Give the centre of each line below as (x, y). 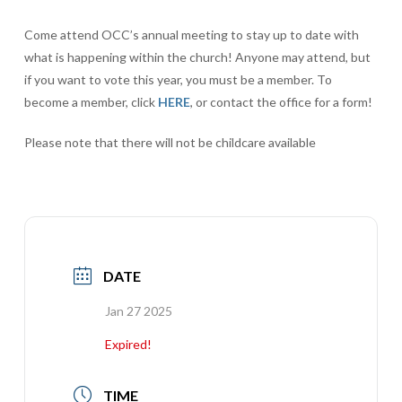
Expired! (128, 344)
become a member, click (91, 101)
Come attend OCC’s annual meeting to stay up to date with (191, 34)
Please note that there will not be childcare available (170, 142)
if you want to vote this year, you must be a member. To (178, 79)
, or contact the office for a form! (281, 101)
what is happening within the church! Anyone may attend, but (197, 57)
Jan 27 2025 (138, 310)
